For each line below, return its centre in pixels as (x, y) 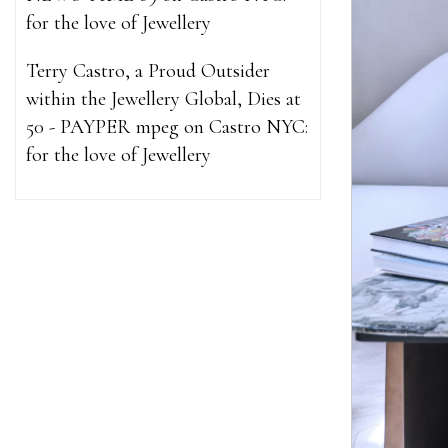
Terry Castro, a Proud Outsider (148, 71)
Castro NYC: (258, 127)
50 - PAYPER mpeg (102, 127)
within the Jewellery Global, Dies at (163, 99)
